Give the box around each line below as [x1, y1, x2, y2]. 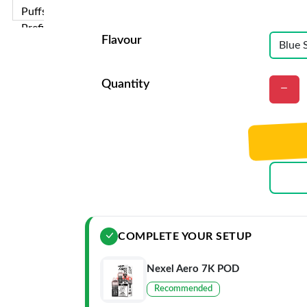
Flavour [101, 34, 142, 47]
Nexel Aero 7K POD [147, 263, 239, 274]
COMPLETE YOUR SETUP [118, 230, 252, 242]
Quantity [101, 78, 149, 90]
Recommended [154, 284, 212, 293]
